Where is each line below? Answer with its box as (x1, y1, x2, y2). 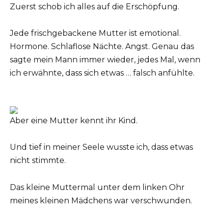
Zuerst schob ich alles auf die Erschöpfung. (10, 1, 179, 11)
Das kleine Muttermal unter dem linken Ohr (10, 182, 185, 192)
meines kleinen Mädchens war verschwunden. (10, 195, 192, 205)
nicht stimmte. (10, 156, 66, 165)
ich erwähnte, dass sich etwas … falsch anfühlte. (10, 68, 194, 78)
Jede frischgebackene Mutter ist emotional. (10, 28, 181, 38)
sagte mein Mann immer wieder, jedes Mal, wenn (10, 55, 200, 64)
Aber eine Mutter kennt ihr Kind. (10, 116, 137, 126)
